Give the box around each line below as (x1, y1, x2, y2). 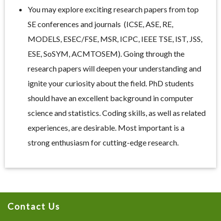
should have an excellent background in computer (28, 93, 193, 103)
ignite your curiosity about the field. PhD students (28, 78, 194, 88)
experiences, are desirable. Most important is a (28, 123, 184, 133)
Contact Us (7, 201, 60, 212)
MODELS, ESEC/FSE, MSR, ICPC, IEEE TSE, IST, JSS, (28, 34, 202, 44)
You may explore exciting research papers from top (28, 4, 199, 14)
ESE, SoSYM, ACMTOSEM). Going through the (28, 49, 184, 59)
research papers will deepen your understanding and (28, 64, 201, 74)
